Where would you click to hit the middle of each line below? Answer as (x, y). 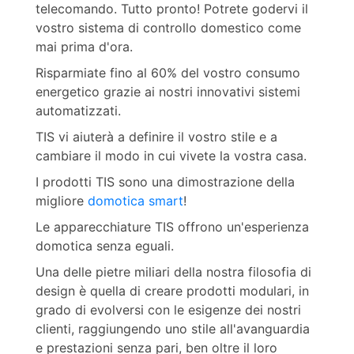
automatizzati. (78, 110)
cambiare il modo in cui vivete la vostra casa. (171, 155)
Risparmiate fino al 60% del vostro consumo (168, 72)
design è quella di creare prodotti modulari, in (172, 290)
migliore (61, 200)
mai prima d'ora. (84, 46)
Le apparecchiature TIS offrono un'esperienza (172, 226)
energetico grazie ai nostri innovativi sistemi (168, 91)
